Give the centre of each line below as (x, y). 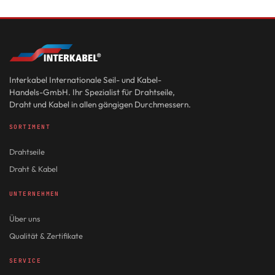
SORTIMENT (30, 127)
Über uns (25, 219)
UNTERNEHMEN (34, 194)
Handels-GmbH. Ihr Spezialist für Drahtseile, (92, 92)
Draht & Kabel (33, 169)
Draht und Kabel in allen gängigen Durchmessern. (100, 105)
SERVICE (25, 261)
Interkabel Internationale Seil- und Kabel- (85, 80)
